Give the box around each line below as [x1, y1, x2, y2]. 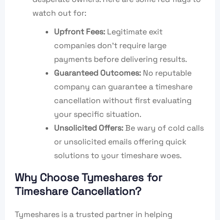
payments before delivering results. [54, 54, 187, 65]
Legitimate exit [105, 27, 163, 37]
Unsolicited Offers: [54, 123, 123, 134]
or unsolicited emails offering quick [54, 137, 187, 147]
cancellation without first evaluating [54, 95, 192, 106]
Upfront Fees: [54, 27, 105, 37]
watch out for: [32, 8, 86, 19]
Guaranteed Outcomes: [54, 68, 141, 79]
